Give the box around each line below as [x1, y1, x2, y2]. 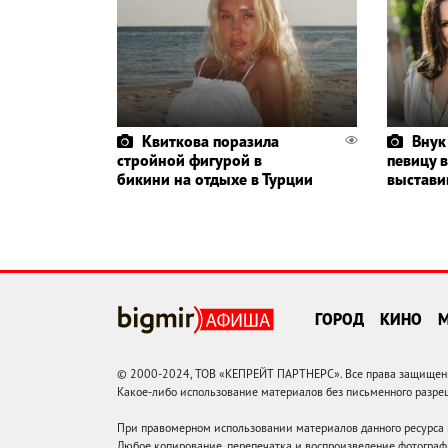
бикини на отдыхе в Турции [117, 169, 313, 190]
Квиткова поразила [142, 131, 279, 152]
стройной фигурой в [117, 150, 262, 171]
